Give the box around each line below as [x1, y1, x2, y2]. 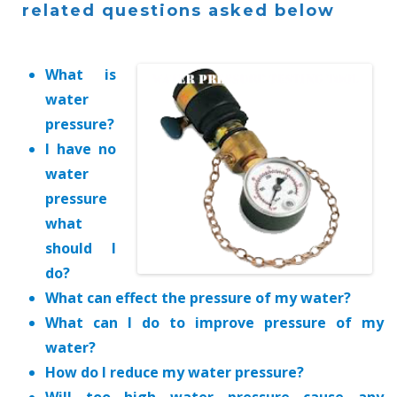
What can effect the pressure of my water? [45, 288, 351, 307]
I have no [45, 139, 117, 159]
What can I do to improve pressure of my [45, 313, 384, 332]
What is [45, 65, 117, 84]
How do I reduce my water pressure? [45, 362, 304, 382]
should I [45, 238, 117, 258]
